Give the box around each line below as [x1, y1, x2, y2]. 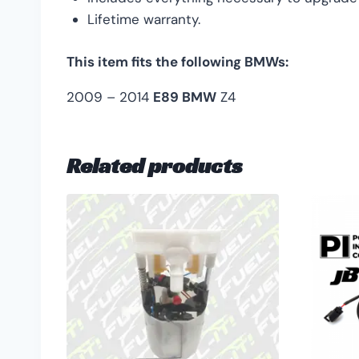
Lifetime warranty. [87, 10, 200, 29]
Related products [67, 151, 243, 179]
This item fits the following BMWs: [67, 52, 288, 71]
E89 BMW [153, 87, 216, 106]
